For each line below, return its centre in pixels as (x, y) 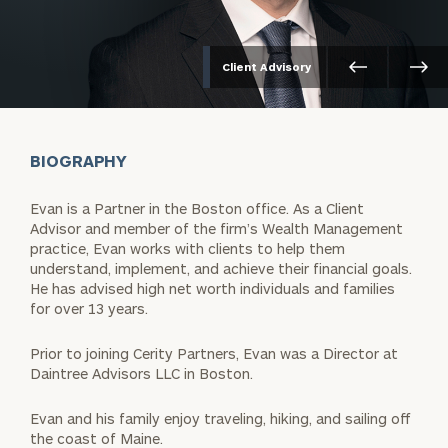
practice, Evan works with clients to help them (187, 248)
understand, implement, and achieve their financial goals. (223, 268)
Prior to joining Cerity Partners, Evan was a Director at (214, 353)
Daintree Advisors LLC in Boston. (141, 373)
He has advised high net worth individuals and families (212, 288)
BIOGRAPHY (79, 160)
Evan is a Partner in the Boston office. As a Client (197, 208)
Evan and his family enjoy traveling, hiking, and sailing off (220, 418)
